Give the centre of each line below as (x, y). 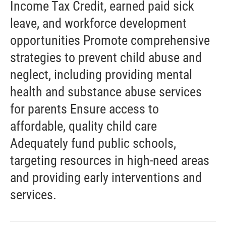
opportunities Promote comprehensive (110, 40)
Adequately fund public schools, (93, 143)
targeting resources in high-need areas (110, 160)
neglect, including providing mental (101, 74)
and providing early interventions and (106, 177)
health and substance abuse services (106, 92)
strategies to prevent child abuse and (106, 57)
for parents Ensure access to (84, 109)
